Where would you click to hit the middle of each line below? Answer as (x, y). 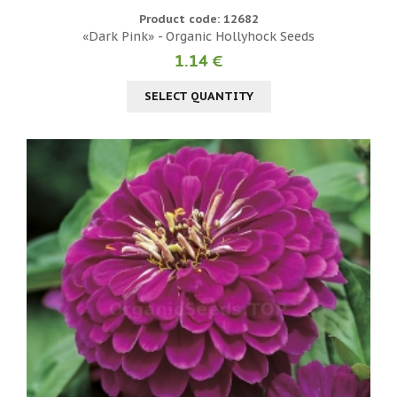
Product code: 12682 (198, 19)
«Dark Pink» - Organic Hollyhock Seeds (198, 36)
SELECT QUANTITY (198, 96)
